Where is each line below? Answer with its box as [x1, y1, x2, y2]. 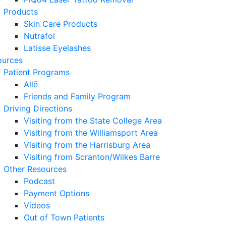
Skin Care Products [24, 19, 97, 29]
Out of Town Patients [24, 212, 104, 222]
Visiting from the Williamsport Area [24, 128, 158, 138]
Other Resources [4, 164, 67, 174]
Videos [24, 200, 50, 210]
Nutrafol [24, 31, 55, 41]
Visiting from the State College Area [24, 116, 162, 126]
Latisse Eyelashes [24, 43, 91, 53]
